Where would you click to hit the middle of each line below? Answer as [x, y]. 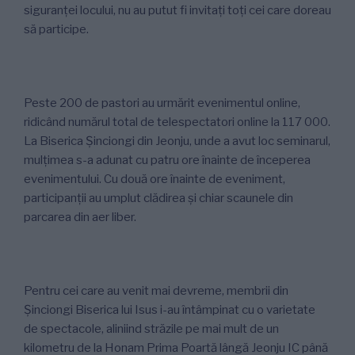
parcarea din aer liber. [80, 217]
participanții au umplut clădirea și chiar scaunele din [158, 198]
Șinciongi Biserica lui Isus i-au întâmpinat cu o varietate [170, 309]
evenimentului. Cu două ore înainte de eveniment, [155, 179]
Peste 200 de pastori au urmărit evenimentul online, [162, 103]
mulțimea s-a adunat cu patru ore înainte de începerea [167, 160]
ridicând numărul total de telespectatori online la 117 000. [177, 122]
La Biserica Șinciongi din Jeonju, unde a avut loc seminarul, [177, 141]
